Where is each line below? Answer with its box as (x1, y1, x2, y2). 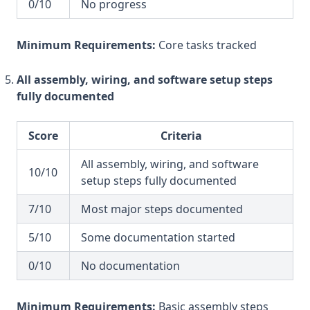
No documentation (81, 258, 180, 273)
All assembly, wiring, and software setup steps (17, 72, 273, 87)
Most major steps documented (81, 201, 243, 217)
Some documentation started (81, 230, 235, 245)
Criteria (161, 128, 202, 143)
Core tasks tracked (156, 37, 257, 53)
